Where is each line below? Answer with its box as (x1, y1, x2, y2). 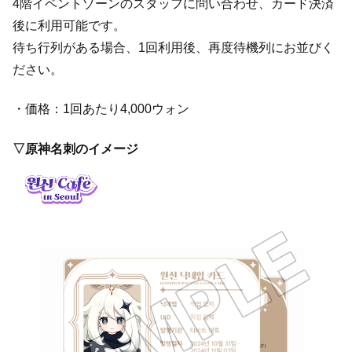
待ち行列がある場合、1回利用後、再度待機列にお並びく (13, 40, 334, 54)
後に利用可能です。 (13, 18, 126, 32)
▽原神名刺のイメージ (13, 141, 138, 156)
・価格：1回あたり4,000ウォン (13, 102, 189, 116)
